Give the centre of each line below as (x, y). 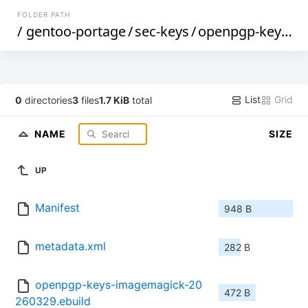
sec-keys (162, 31)
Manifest (57, 208)
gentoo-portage (76, 31)
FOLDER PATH (44, 14)
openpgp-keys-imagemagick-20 (119, 285)
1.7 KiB (114, 100)
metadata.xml (70, 246)
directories (47, 100)
